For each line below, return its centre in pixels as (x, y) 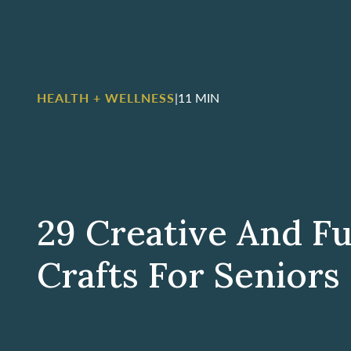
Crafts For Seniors (188, 274)
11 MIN (199, 97)
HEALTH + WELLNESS (106, 97)
